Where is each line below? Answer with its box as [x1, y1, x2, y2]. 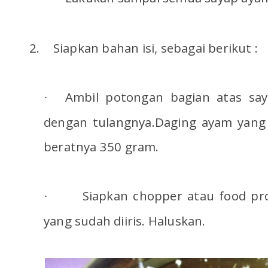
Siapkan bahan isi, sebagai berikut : [53, 39, 258, 57]
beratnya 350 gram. [44, 138, 159, 156]
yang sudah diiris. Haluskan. [44, 212, 206, 230]
